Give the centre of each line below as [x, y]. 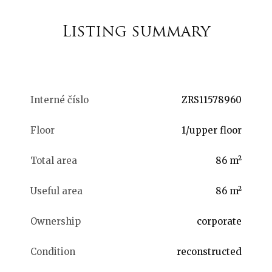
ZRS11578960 [212, 100]
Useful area [56, 191]
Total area [54, 161]
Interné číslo [59, 100]
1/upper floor [212, 130]
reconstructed [209, 252]
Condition [53, 252]
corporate [219, 221]
